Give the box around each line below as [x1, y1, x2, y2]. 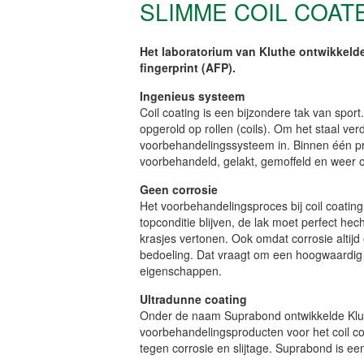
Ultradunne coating [140, 290, 247, 307]
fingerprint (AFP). [140, 58, 236, 76]
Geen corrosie [140, 180, 218, 197]
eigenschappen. [140, 262, 222, 279]
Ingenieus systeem [140, 87, 245, 104]
